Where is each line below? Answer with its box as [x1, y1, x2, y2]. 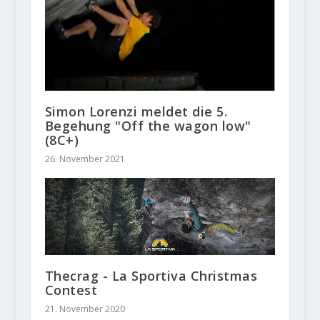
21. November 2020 [44, 303, 125, 316]
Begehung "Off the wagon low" [44, 117, 256, 135]
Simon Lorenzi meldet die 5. [44, 103, 228, 121]
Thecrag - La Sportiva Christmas [44, 267, 258, 285]
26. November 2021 [44, 153, 125, 166]
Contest [44, 281, 98, 299]
